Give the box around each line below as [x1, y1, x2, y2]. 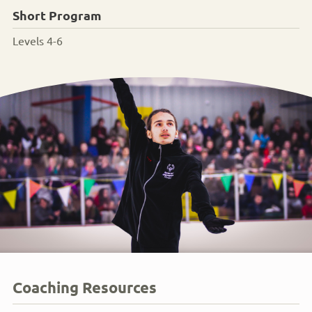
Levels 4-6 [13, 33, 63, 47]
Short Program [13, 6, 102, 23]
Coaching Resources [13, 277, 157, 297]
